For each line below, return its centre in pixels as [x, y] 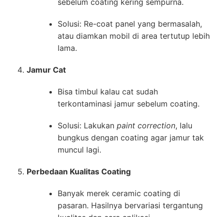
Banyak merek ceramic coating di [119, 193]
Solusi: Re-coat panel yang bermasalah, [130, 23]
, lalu [184, 125]
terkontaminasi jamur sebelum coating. [129, 103]
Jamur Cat [46, 70]
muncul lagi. [79, 149]
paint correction [146, 125]
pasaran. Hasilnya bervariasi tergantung [130, 205]
